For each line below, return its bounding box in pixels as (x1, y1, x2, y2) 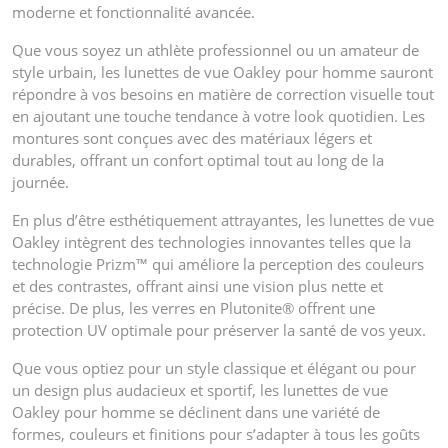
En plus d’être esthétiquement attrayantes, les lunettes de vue (12, 209, 434, 230)
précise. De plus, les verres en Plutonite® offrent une (12, 297, 375, 318)
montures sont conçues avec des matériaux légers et (12, 127, 372, 148)
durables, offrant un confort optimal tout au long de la (12, 149, 384, 170)
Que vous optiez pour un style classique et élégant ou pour (12, 357, 416, 378)
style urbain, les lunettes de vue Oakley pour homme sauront (12, 61, 433, 82)
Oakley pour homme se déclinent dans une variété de (12, 401, 380, 422)
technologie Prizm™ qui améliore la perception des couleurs (12, 253, 424, 274)
